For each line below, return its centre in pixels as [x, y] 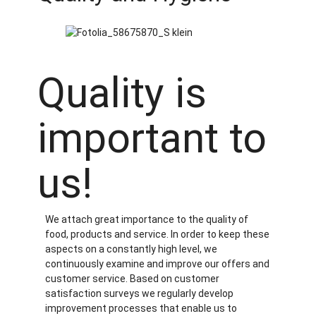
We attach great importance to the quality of [146, 220]
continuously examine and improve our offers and [157, 264]
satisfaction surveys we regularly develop [139, 294]
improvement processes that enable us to [141, 309]
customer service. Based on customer [132, 279]
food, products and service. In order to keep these [157, 235]
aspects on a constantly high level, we [131, 249]
